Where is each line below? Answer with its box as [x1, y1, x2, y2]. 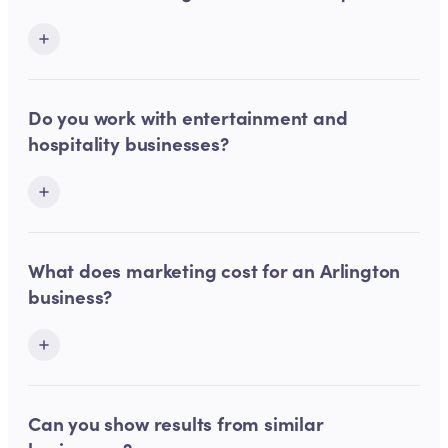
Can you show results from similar [28, 409, 324, 436]
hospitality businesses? [28, 129, 229, 156]
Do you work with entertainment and [28, 103, 348, 130]
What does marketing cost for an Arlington [28, 256, 401, 283]
